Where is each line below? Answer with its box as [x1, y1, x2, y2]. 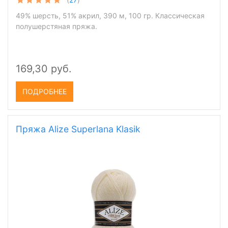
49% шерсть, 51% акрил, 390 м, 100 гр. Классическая [16, 11, 205, 20]
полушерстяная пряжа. [16, 22, 97, 31]
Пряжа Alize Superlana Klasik [16, 124, 140, 134]
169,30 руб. [16, 63, 72, 75]
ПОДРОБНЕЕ [22, 87, 67, 96]
